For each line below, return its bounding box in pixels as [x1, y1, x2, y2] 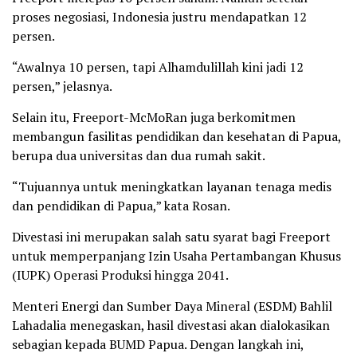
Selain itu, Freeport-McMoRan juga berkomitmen [12, 108, 296, 127]
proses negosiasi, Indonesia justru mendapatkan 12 [12, 8, 307, 26]
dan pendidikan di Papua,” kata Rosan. [12, 197, 230, 215]
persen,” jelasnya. [12, 77, 112, 96]
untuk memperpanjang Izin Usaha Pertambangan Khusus [12, 247, 341, 265]
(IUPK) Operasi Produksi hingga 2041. [12, 266, 229, 284]
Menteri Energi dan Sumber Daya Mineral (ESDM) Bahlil [12, 297, 332, 316]
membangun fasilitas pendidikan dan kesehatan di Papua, [12, 127, 341, 146]
